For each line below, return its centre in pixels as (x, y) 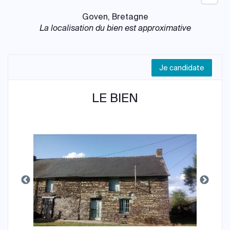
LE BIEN (115, 98)
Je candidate (182, 68)
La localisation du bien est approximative (115, 28)
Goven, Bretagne (115, 17)
